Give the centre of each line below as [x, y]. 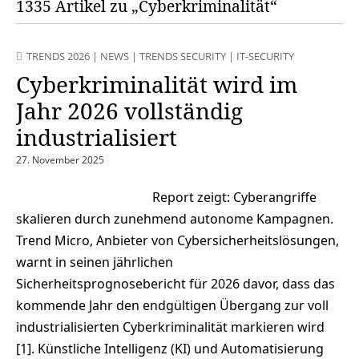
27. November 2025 [60, 160]
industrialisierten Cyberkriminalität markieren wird [170, 327]
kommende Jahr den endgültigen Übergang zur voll [172, 306]
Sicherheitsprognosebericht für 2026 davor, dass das [175, 284]
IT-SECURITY [265, 56]
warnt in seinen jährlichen [95, 262]
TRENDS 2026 [58, 56]
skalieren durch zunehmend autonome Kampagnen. [178, 219]
